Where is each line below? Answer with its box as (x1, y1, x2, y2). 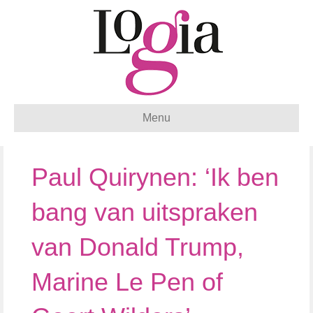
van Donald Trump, (31, 233, 244, 261)
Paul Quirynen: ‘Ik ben (31, 163, 279, 191)
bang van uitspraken (31, 198, 258, 226)
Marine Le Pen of (31, 268, 223, 296)
